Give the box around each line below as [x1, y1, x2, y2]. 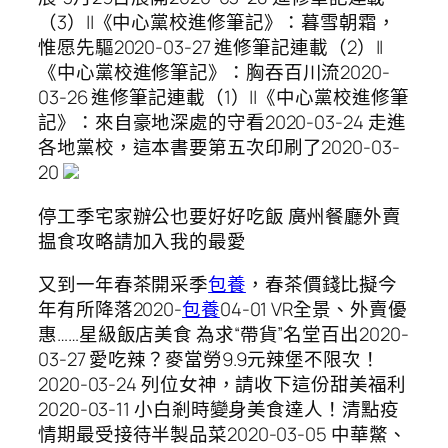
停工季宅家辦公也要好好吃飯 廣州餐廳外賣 [38, 202, 401, 229]
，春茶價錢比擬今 [245, 271, 398, 298]
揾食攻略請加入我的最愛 [38, 227, 246, 254]
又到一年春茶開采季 [38, 271, 209, 298]
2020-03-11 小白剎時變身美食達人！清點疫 [38, 396, 399, 423]
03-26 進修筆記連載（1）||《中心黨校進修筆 [38, 84, 409, 111]
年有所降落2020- [38, 296, 182, 323]
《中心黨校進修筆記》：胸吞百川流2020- [38, 59, 390, 86]
